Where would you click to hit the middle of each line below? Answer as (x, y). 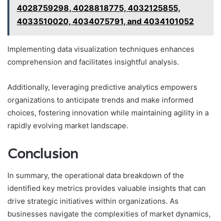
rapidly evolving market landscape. (68, 125)
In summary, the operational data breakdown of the (96, 176)
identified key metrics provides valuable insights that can (107, 188)
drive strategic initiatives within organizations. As (93, 201)
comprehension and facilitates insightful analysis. (93, 62)
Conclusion (43, 153)
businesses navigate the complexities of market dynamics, (109, 214)
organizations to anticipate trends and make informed (100, 100)
